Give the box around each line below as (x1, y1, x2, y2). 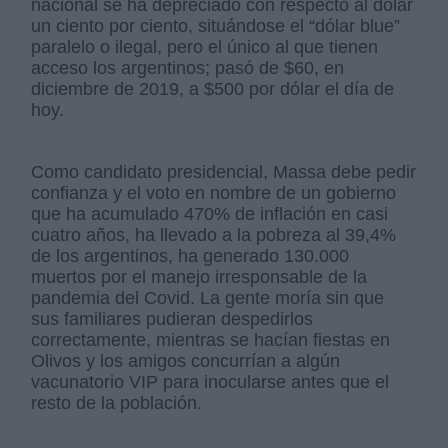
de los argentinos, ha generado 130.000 (31, 246, 350, 267)
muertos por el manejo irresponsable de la (31, 267, 368, 288)
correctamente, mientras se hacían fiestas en (31, 330, 391, 351)
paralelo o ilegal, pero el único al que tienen (31, 37, 379, 58)
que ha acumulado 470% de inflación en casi (31, 204, 389, 225)
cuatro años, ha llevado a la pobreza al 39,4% (31, 225, 397, 246)
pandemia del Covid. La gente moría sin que (31, 288, 385, 309)
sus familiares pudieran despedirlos (31, 309, 314, 330)
